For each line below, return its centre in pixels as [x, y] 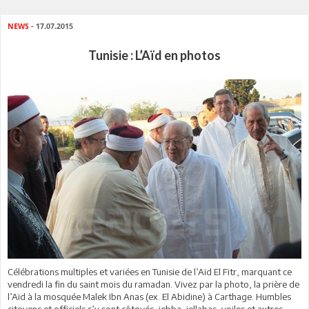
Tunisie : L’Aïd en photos [154, 55]
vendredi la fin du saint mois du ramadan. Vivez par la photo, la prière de [153, 284]
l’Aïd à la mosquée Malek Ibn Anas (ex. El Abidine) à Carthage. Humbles [149, 296]
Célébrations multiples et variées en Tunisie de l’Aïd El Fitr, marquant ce [150, 271]
